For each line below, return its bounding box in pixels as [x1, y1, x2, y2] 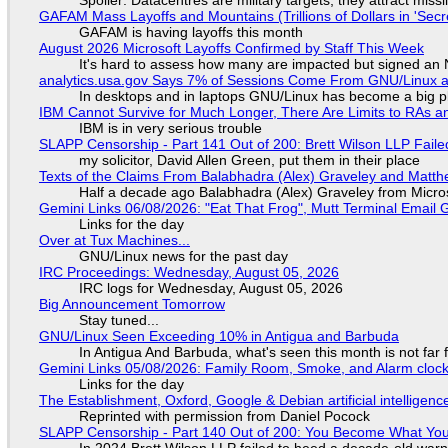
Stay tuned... [78, 312, 159, 328]
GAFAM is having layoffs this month [78, 24, 303, 40]
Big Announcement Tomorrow [38, 296, 225, 312]
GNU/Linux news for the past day [78, 248, 288, 264]
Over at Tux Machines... [38, 232, 190, 248]
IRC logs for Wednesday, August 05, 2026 [78, 280, 343, 296]
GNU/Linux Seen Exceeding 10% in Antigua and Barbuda [38, 328, 399, 344]
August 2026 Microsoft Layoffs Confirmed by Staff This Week [38, 40, 424, 56]
